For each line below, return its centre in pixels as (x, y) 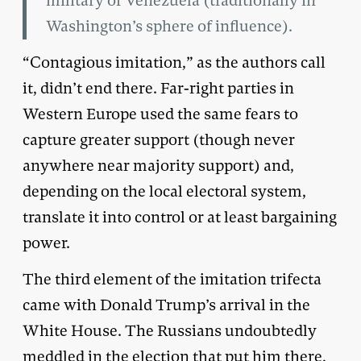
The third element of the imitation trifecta (172, 279)
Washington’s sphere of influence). (169, 26)
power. (46, 243)
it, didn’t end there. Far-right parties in (158, 88)
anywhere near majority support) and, (158, 165)
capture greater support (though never (159, 139)
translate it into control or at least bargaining (180, 217)
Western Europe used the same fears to (160, 114)
